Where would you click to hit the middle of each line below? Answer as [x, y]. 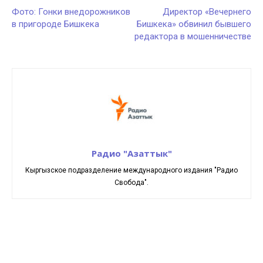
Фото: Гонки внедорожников [71, 12]
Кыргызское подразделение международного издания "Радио [131, 170]
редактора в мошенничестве [193, 36]
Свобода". [131, 183]
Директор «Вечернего [207, 12]
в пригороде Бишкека [55, 24]
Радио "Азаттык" [131, 153]
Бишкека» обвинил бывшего [194, 24]
